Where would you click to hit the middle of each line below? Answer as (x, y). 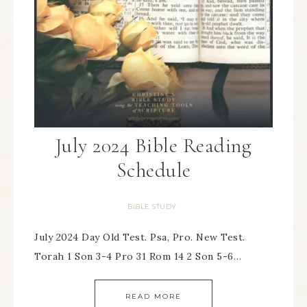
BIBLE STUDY (152, 207)
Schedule (153, 170)
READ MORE (153, 296)
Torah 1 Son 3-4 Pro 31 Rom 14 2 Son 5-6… (138, 256)
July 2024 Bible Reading (153, 146)
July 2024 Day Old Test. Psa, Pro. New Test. (140, 237)
